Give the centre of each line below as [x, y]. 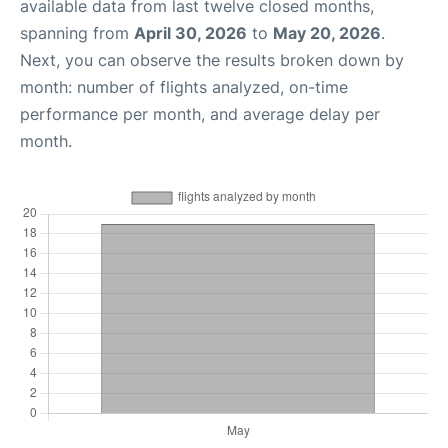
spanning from [77, 33]
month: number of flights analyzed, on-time [184, 87]
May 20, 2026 [327, 33]
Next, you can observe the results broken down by [212, 60]
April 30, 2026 [190, 33]
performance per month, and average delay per [200, 114]
